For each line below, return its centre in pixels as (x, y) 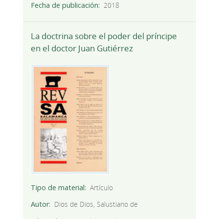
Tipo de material (57, 188)
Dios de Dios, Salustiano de (96, 204)
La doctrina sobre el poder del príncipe (104, 36)
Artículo (102, 188)
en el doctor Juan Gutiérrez (82, 48)
